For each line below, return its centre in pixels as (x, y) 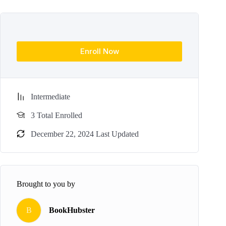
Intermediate (50, 96)
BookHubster (72, 210)
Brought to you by (46, 184)
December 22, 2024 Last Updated (85, 134)
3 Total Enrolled (56, 115)
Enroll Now (99, 51)
